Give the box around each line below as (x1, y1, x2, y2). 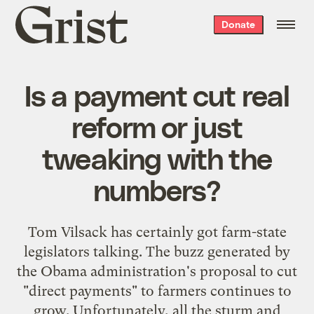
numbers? (93, 171, 221, 207)
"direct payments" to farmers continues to (22, 282, 292, 299)
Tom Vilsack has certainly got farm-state (27, 223, 287, 240)
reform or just (71, 108, 243, 144)
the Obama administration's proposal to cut (17, 262, 297, 280)
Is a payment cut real (24, 76, 290, 112)
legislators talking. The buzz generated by (24, 243, 290, 260)
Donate (221, 18, 255, 30)
